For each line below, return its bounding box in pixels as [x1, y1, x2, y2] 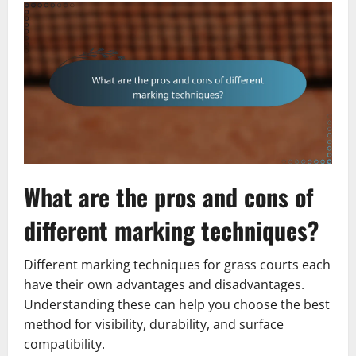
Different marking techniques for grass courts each [24, 255, 331, 273]
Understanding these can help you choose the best [24, 295, 330, 313]
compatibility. [24, 335, 105, 353]
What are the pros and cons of [24, 178, 314, 215]
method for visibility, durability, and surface [24, 315, 284, 333]
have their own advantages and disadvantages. [24, 275, 304, 293]
